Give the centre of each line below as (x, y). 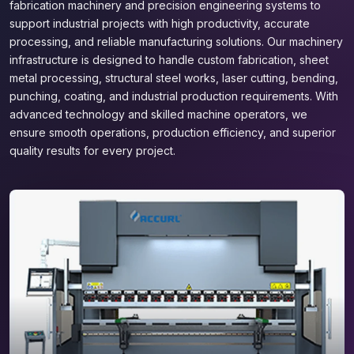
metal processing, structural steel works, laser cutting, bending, (174, 78)
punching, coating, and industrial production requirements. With (174, 96)
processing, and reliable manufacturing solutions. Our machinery (176, 41)
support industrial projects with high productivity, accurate (160, 23)
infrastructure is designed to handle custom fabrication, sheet (169, 60)
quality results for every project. (92, 151)
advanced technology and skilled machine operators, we (158, 114)
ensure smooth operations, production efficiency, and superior (173, 132)
